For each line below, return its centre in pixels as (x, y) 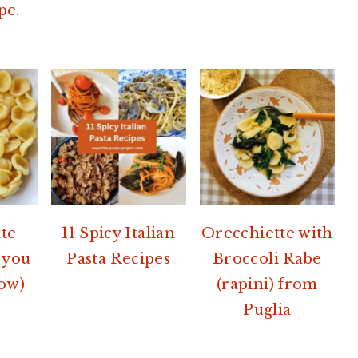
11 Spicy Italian (118, 233)
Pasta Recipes (118, 259)
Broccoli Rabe (267, 259)
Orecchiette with (267, 233)
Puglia (267, 310)
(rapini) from (267, 284)
